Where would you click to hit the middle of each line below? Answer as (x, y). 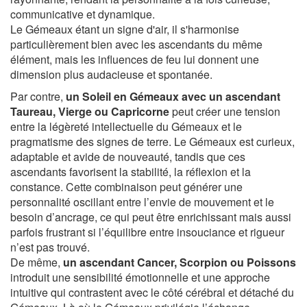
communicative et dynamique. (83, 14)
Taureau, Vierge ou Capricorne (90, 111)
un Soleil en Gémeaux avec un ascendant (173, 96)
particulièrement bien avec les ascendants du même (136, 44)
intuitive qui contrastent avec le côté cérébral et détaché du (152, 292)
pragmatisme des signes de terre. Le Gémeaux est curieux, (152, 142)
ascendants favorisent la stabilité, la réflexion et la (131, 172)
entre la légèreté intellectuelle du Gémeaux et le (126, 126)
